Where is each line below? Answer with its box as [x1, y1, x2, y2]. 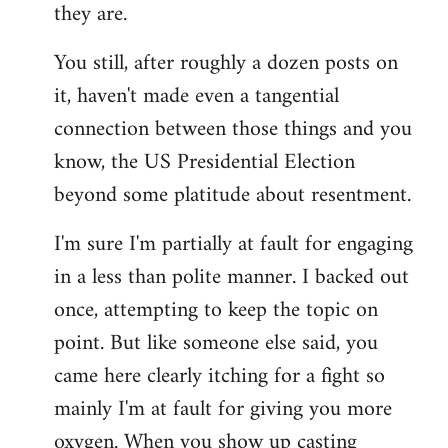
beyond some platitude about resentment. [54, 176, 411, 215]
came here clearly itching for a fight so [54, 357, 385, 396]
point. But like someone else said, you [54, 324, 378, 363]
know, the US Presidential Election [54, 143, 355, 182]
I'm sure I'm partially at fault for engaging [54, 225, 413, 264]
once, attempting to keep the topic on [54, 291, 378, 330]
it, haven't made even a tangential [54, 77, 339, 116]
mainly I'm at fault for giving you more [54, 390, 392, 429]
